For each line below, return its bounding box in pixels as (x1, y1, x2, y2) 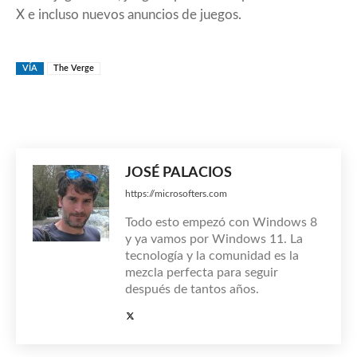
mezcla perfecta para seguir (125, 266, 278, 280)
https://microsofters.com (125, 189, 227, 199)
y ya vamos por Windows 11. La (125, 233, 303, 246)
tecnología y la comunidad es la (125, 249, 299, 263)
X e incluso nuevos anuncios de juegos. (16, 8, 241, 22)
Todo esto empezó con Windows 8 (125, 216, 317, 229)
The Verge (53, 64, 94, 73)
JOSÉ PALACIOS (125, 166, 232, 181)
